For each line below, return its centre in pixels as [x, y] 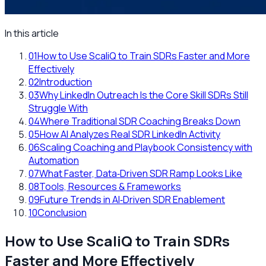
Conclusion [62, 212]
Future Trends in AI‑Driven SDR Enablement [132, 199]
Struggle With [58, 108]
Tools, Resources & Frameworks [110, 186]
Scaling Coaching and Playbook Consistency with [146, 147]
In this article [32, 33]
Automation [54, 160]
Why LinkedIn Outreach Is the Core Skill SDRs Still [144, 95]
